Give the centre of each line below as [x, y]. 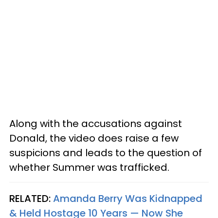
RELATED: [30, 198]
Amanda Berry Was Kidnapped [128, 198]
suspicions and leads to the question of [106, 153]
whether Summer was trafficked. [89, 167]
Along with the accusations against [96, 123]
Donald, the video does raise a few [94, 138]
